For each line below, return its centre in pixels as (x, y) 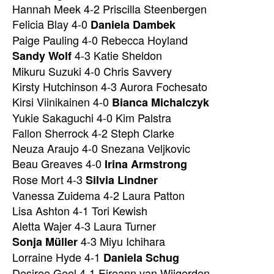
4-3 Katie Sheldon (117, 55)
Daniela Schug (141, 258)
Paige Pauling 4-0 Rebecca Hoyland (100, 40)
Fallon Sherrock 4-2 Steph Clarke (93, 133)
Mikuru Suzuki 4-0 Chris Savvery (92, 71)
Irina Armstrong (146, 164)
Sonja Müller (45, 242)
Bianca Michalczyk (161, 102)
